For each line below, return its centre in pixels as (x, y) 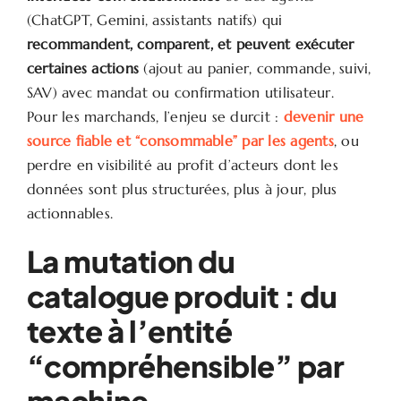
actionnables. (70, 213)
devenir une (324, 116)
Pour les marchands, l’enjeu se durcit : (155, 116)
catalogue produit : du (182, 295)
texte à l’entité (129, 330)
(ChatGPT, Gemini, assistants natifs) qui (154, 19)
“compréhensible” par (185, 365)
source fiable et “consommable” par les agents (180, 140)
